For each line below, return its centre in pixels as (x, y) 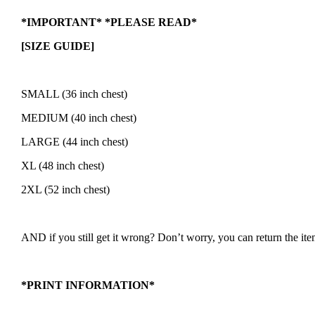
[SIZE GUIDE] (58, 46)
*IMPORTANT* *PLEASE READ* (109, 22)
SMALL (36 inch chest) (74, 94)
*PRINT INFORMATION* (88, 285)
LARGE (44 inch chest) (75, 141)
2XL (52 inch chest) (65, 189)
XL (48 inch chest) (63, 165)
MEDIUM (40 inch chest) (79, 117)
